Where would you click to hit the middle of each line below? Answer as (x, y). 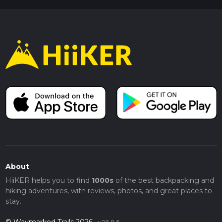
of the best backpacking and (164, 180)
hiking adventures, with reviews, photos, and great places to (109, 191)
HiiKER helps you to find (48, 180)
